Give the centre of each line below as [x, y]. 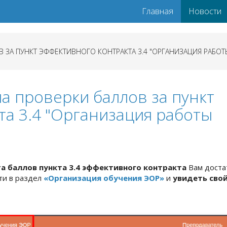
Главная [158, 11]
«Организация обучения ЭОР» [105, 178]
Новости [205, 11]
